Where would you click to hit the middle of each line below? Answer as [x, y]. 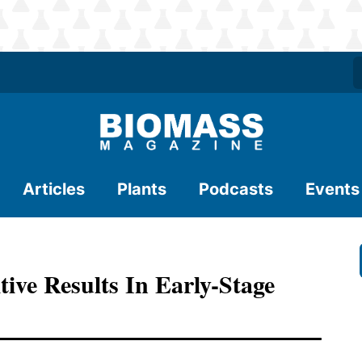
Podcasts [236, 189]
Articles [54, 189]
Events [333, 189]
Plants [142, 189]
